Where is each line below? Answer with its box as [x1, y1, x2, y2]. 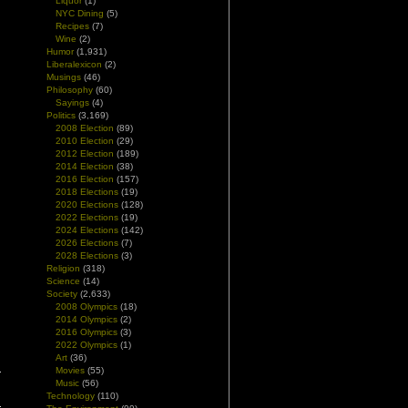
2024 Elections [56, 225, 118, 235]
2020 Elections [56, 199, 118, 209]
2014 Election [56, 161, 114, 171]
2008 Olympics [56, 301, 117, 311]
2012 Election [56, 148, 114, 158]
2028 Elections [56, 250, 118, 260]
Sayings [56, 97, 89, 107]
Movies [56, 365, 85, 375]
